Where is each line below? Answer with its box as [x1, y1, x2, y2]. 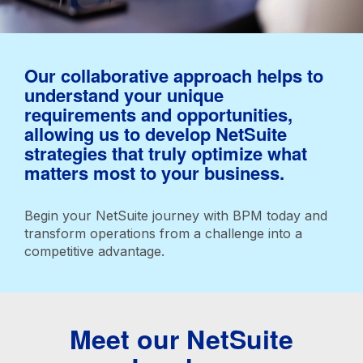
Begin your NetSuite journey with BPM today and [24, 207, 327, 224]
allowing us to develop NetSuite [24, 121, 287, 147]
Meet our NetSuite [70, 320, 293, 358]
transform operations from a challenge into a [24, 225, 302, 242]
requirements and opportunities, [24, 101, 293, 128]
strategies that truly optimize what [24, 140, 307, 167]
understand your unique [24, 82, 224, 109]
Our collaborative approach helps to [24, 62, 323, 89]
